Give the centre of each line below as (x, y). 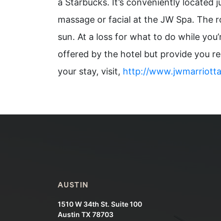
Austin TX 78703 (86, 215)
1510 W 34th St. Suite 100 (100, 204)
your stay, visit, (90, 72)
